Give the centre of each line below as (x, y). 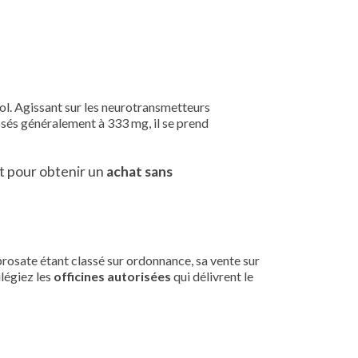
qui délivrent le (212, 276)
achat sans (139, 171)
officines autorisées (112, 276)
